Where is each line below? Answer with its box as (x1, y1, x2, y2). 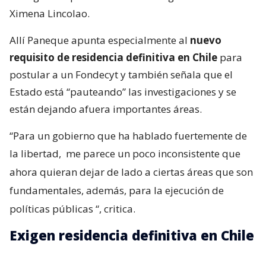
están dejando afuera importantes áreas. (9, 102, 202, 116)
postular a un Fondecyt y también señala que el (9, 68, 233, 82)
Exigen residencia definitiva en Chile (9, 226, 254, 245)
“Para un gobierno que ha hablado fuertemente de (9, 129, 247, 143)
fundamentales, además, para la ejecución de (9, 183, 224, 198)
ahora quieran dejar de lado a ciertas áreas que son (9, 165, 253, 179)
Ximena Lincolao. (9, 7, 90, 21)
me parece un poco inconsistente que (66, 147, 240, 161)
